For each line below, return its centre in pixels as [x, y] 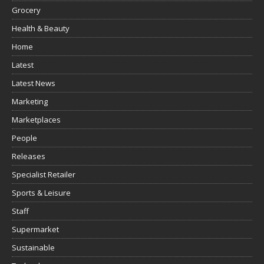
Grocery [26, 10]
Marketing [30, 102]
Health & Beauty [41, 29]
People [24, 138]
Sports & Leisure [41, 193]
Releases [29, 156]
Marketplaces [36, 120]
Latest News [34, 83]
